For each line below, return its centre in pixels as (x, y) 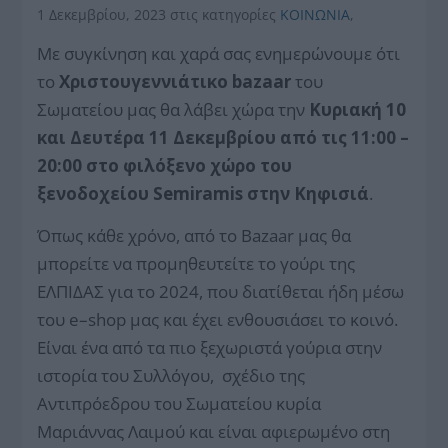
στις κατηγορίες (225, 14)
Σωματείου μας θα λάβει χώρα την (173, 109)
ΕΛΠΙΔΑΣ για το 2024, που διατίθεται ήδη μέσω (221, 291)
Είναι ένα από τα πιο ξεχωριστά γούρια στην (210, 347)
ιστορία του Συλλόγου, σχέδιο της (171, 375)
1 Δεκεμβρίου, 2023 (104, 14)
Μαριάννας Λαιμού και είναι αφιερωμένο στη (214, 431)
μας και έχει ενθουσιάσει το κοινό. (264, 319)
